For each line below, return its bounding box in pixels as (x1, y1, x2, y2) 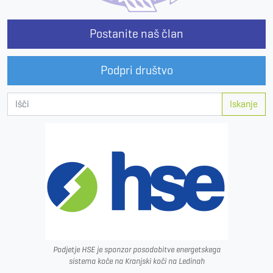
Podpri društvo (100, 62, 173, 78)
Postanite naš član (90, 26, 183, 41)
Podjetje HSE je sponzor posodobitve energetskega (52, 244, 221, 255)
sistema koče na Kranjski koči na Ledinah (68, 256, 205, 267)
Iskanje (230, 97, 258, 110)
